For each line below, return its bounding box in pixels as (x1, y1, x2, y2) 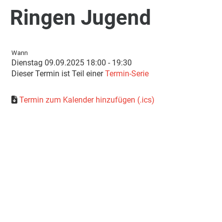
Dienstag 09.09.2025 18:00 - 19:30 (11, 58, 132, 67)
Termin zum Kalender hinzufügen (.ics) (19, 95, 155, 105)
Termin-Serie (105, 69, 149, 78)
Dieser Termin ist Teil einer (11, 69, 105, 78)
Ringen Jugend (10, 5, 151, 30)
